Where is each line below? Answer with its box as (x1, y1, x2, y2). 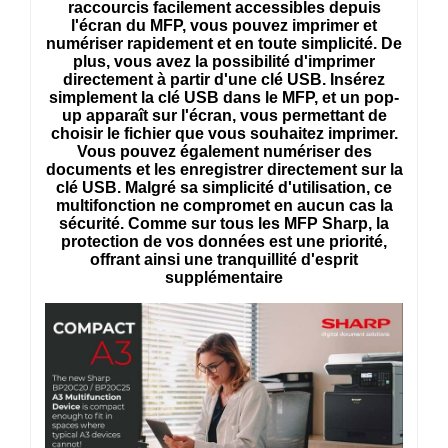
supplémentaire (165, 269, 283, 287)
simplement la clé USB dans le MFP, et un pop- (49, 89, 399, 107)
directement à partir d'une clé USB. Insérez (63, 71, 385, 89)
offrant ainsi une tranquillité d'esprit (90, 251, 358, 269)
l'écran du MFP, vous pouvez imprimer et (71, 17, 377, 35)
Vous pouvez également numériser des (76, 143, 372, 161)
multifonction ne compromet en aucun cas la (55, 197, 393, 215)
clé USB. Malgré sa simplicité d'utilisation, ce (56, 179, 392, 197)
